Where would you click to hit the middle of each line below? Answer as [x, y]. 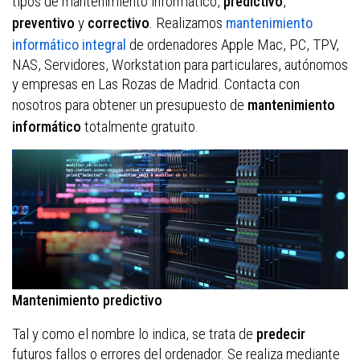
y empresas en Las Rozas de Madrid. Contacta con [156, 84]
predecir [281, 334]
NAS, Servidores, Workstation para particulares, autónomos [180, 65]
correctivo [119, 23]
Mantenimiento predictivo [87, 301]
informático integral [69, 45]
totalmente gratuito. [140, 127]
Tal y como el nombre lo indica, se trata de [134, 334]
